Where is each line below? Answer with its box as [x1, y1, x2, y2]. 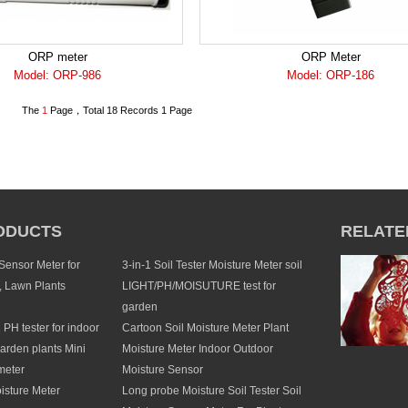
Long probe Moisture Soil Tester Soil [122, 384, 301, 397]
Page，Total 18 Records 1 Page [49, 105, 192, 116]
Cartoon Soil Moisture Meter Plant [122, 321, 289, 334]
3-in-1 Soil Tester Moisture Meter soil [122, 259, 302, 271]
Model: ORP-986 [14, 68, 101, 82]
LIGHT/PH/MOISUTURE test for [122, 280, 276, 292]
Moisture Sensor [122, 363, 203, 376]
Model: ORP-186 [287, 68, 374, 82]
